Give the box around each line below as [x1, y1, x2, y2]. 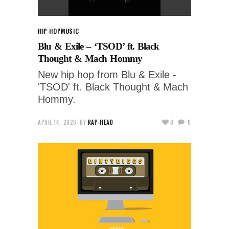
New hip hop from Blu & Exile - [38, 68, 176, 80]
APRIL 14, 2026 [38, 118, 77, 126]
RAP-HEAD [87, 118, 113, 126]
